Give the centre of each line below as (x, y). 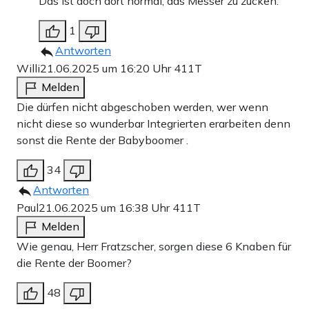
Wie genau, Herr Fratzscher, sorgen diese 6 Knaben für (154, 247)
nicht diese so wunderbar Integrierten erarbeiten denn (153, 124)
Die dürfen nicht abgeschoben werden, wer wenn (142, 107)
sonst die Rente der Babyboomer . (102, 140)
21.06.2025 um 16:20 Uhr (107, 69)
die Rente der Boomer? (74, 263)
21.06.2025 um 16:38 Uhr (106, 208)
